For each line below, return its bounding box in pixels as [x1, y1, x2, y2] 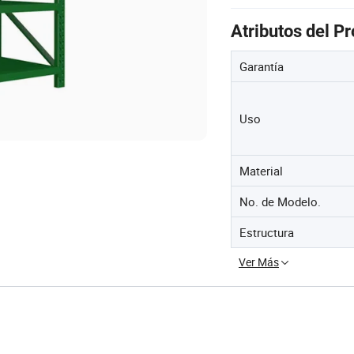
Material [239, 163, 283, 179]
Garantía [239, 58, 284, 74]
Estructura [239, 224, 294, 240]
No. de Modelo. [239, 194, 321, 209]
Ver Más [239, 254, 279, 269]
